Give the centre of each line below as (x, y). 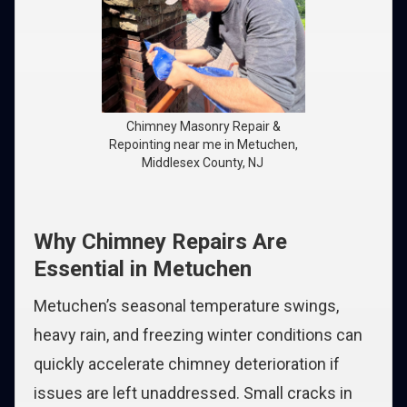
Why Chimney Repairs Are (160, 242)
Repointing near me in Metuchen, (203, 144)
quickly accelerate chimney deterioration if (187, 364)
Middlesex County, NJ (203, 163)
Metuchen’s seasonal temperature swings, (186, 306)
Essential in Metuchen (143, 269)
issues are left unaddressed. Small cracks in (193, 393)
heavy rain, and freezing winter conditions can (198, 335)
